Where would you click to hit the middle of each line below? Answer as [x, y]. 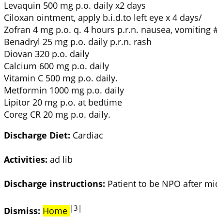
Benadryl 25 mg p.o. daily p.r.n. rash [78, 41]
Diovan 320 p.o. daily [46, 54]
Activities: [26, 159]
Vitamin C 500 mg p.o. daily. [61, 78]
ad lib [60, 159]
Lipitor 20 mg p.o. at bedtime [63, 102]
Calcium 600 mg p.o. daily [56, 66]
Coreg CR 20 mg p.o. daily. [57, 114]
